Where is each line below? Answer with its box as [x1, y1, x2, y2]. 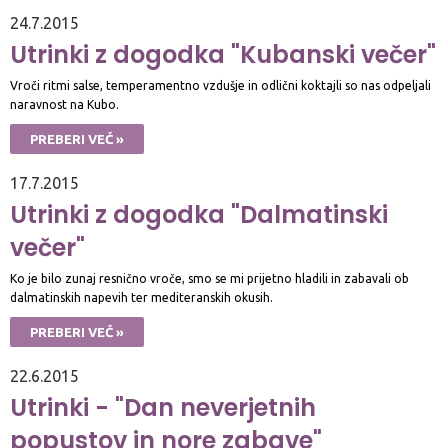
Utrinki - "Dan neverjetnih [10, 391, 316, 424]
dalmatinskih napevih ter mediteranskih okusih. [10, 291, 273, 304]
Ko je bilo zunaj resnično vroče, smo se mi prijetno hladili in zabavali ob [10, 272, 409, 285]
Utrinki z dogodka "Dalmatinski [10, 198, 388, 231]
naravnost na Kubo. [10, 98, 119, 111]
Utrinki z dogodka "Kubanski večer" [10, 38, 436, 71]
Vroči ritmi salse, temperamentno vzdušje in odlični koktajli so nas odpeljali [10, 79, 431, 92]
